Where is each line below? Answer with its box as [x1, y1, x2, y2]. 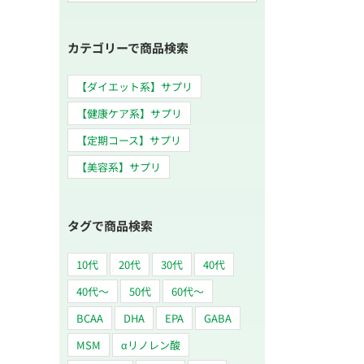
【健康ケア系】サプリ [76, 105, 182, 121]
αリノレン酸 [121, 336, 180, 353]
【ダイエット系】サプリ [76, 78, 193, 94]
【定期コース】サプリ [76, 132, 181, 148]
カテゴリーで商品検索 [67, 38, 188, 56]
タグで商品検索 [67, 216, 153, 234]
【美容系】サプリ [76, 158, 161, 175]
